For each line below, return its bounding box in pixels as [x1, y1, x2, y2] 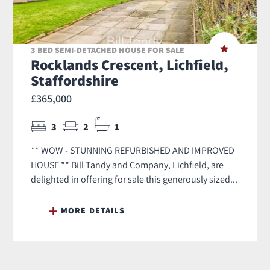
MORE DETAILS [61, 205, 125, 216]
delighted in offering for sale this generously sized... [31, 173, 237, 186]
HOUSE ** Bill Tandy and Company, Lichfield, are [31, 159, 224, 171]
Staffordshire [31, 71, 119, 90]
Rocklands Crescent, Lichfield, [31, 55, 228, 75]
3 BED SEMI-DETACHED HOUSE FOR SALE [31, 45, 184, 56]
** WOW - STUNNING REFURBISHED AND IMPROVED [31, 144, 234, 157]
